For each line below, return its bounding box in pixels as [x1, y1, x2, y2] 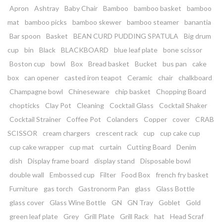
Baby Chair [64, 3, 98, 12]
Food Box [121, 170, 150, 179]
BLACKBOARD [61, 45, 109, 54]
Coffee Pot [66, 114, 101, 123]
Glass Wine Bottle [50, 198, 106, 207]
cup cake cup [160, 128, 200, 137]
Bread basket [88, 59, 129, 68]
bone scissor [163, 45, 202, 54]
